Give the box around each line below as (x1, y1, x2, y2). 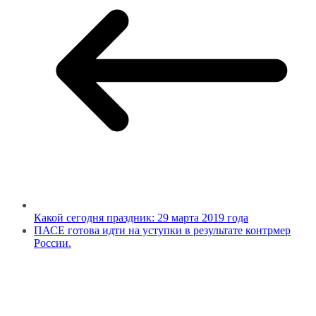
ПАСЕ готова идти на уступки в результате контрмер (34, 224, 291, 236)
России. (34, 236, 71, 249)
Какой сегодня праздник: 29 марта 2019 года (34, 211, 248, 224)
